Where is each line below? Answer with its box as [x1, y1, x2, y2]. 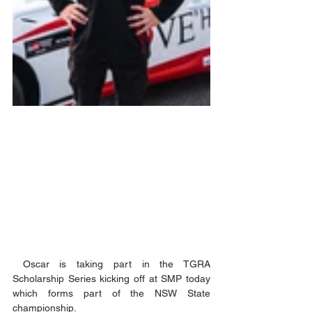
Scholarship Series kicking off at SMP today [13, 272, 210, 284]
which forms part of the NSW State [13, 287, 210, 299]
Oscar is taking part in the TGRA [13, 258, 23, 270]
